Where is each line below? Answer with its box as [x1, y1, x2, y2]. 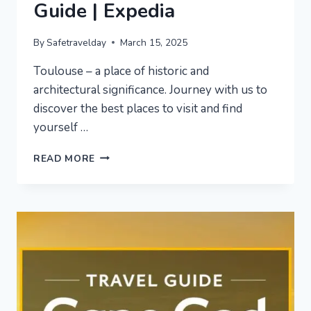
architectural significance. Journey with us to [33, 81, 267, 98]
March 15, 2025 [120, 35, 188, 49]
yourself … [33, 119, 88, 135]
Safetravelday [47, 35, 107, 49]
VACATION [94, 162, 148, 176]
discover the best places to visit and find [33, 100, 242, 117]
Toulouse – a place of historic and [33, 62, 209, 79]
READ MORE [33, 151, 96, 165]
